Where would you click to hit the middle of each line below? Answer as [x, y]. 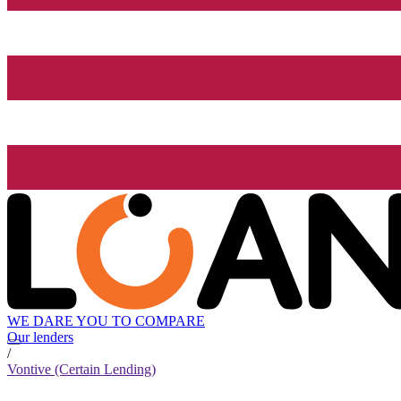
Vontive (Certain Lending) [81, 370]
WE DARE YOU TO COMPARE [106, 321]
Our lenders [40, 337]
